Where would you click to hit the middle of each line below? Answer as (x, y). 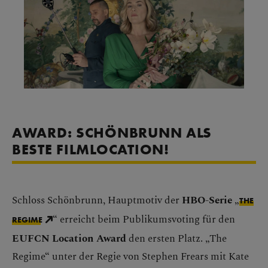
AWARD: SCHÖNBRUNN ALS (112, 133)
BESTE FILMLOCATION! (91, 150)
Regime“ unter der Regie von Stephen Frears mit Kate (130, 256)
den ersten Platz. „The (178, 238)
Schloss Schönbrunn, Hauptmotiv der (97, 200)
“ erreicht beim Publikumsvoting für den (144, 219)
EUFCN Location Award (70, 238)
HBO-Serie (207, 200)
